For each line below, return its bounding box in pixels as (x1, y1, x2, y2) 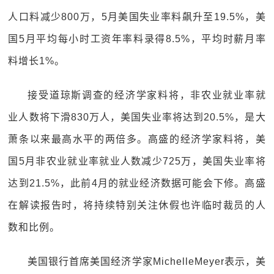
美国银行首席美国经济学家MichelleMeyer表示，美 (28, 256, 266, 267)
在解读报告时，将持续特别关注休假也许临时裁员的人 (8, 200, 266, 210)
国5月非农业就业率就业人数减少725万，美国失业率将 (8, 156, 266, 166)
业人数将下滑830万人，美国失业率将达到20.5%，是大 (8, 112, 266, 122)
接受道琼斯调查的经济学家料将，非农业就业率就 (28, 90, 266, 100)
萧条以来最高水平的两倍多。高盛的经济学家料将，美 (8, 134, 266, 144)
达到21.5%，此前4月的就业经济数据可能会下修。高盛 (8, 178, 266, 188)
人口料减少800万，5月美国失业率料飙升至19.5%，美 (8, 12, 266, 22)
